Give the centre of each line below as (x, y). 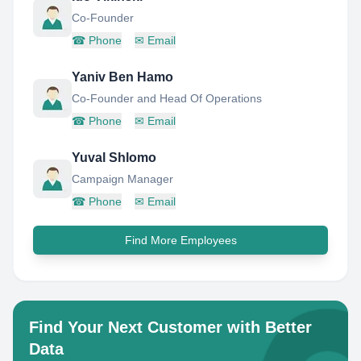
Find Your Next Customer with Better (170, 327)
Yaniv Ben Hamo (122, 77)
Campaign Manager (122, 179)
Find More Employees (180, 240)
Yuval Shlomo (114, 158)
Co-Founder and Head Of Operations (167, 98)
